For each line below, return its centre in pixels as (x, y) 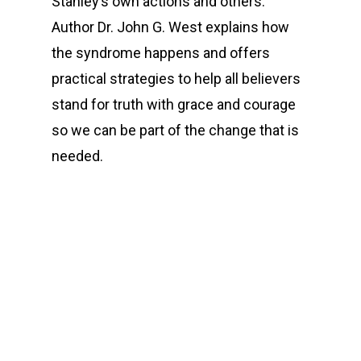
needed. (78, 156)
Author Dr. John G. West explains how (171, 27)
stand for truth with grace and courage (174, 104)
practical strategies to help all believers (176, 78)
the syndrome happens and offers (161, 52)
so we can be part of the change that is (176, 130)
